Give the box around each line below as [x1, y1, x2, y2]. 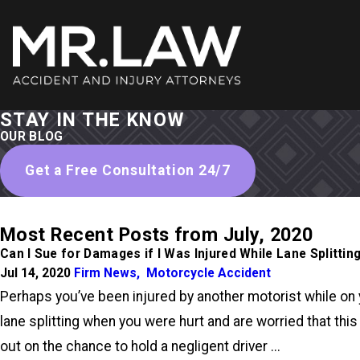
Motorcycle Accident [146, 266, 271, 281]
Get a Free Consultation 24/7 [25, 162, 231, 178]
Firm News [74, 266, 137, 281]
